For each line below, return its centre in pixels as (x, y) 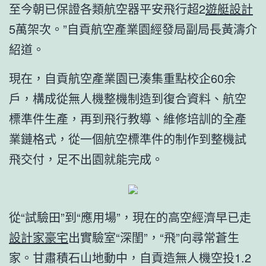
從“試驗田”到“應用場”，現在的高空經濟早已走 (130, 217)
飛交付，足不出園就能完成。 (86, 159)
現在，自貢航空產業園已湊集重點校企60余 (122, 78)
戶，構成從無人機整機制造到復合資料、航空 (128, 98)
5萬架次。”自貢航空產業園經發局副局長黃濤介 (133, 28)
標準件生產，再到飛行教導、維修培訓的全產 (128, 118)
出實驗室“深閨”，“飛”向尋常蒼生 (154, 237)
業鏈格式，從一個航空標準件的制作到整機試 (128, 138)
